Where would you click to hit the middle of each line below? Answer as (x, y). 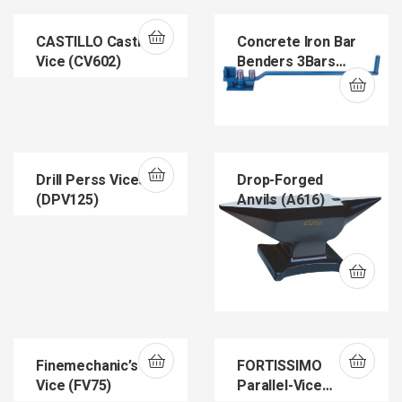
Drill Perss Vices (92, 180)
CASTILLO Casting (97, 42)
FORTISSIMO (280, 367)
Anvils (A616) (281, 200)
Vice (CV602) (79, 62)
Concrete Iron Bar (297, 42)
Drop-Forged (280, 180)
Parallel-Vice (280, 386)
